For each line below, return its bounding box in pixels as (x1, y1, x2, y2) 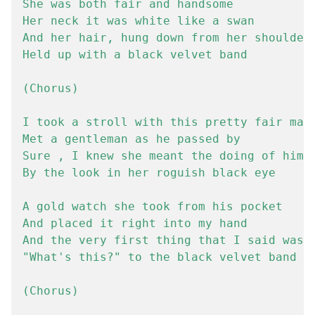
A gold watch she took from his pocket (22, 200, 283, 213)
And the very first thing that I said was (22, 233, 304, 247)
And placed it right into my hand (22, 217, 247, 230)
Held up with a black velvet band (22, 48, 247, 61)
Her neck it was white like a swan (22, 14, 255, 27)
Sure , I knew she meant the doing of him (22, 149, 304, 162)
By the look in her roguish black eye (22, 166, 276, 179)
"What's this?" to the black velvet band (22, 250, 297, 264)
